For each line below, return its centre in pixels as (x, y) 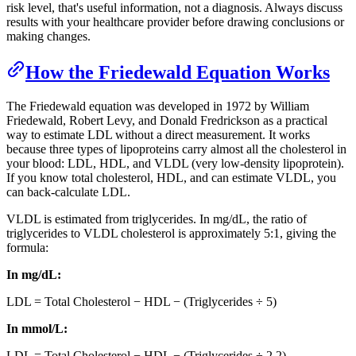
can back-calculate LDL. (68, 192)
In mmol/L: (37, 329)
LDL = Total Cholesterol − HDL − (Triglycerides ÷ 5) (141, 302)
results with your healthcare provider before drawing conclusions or (175, 22)
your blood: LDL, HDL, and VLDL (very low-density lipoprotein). (175, 164)
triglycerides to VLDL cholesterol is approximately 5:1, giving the (171, 234)
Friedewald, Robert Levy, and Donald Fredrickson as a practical (167, 121)
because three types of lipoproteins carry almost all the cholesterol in (176, 149)
